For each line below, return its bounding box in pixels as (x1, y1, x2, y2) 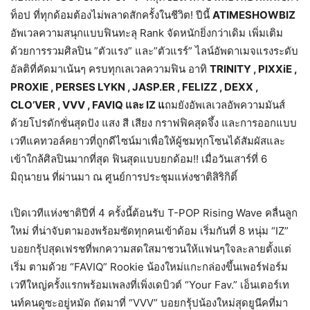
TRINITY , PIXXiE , (210, 62, 297, 75)
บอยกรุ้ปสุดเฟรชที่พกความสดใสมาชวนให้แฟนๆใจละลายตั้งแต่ (10, 242, 291, 255)
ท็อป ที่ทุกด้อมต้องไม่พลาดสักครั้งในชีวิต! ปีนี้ (10, 8, 212, 21)
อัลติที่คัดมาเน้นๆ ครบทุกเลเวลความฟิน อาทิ (10, 62, 210, 75)
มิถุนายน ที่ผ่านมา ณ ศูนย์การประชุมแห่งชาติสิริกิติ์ (10, 170, 237, 183)
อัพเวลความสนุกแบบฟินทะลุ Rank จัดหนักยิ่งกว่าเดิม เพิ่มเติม (10, 26, 283, 39)
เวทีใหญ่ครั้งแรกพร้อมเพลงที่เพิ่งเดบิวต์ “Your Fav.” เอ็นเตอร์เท (10, 278, 289, 291)
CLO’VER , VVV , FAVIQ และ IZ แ (10, 98, 165, 111)
